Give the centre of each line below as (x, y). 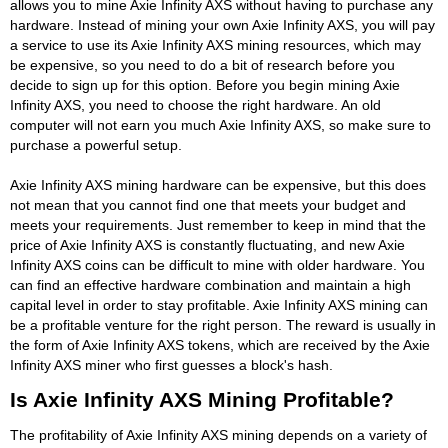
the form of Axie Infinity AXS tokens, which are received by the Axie (220, 344)
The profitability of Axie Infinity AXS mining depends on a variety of (218, 434)
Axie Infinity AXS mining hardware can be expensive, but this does (218, 184)
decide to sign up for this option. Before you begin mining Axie (205, 84)
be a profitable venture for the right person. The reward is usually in (223, 324)
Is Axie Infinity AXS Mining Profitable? (202, 399)
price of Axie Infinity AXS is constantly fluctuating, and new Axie (207, 244)
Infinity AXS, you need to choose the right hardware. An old (195, 104)
